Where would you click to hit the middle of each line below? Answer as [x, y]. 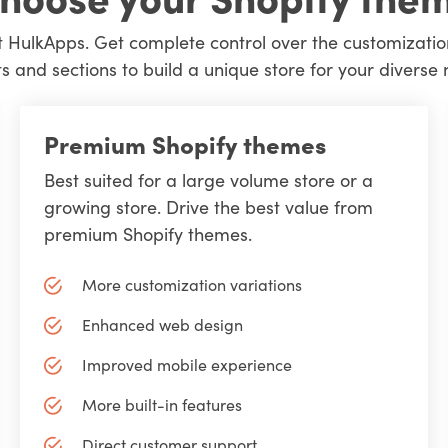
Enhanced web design [163, 324]
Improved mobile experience [187, 364]
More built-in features [162, 404]
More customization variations [192, 284]
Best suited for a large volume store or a [208, 179]
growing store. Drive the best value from [208, 206]
